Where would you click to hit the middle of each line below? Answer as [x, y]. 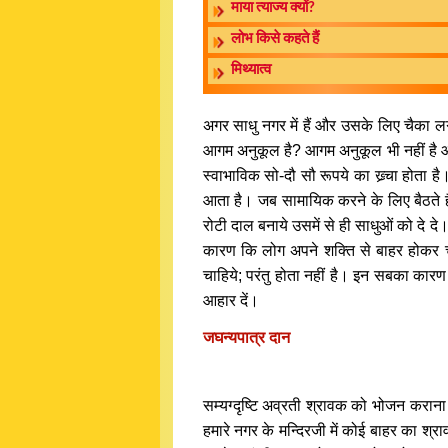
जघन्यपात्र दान [246, 337]
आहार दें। [230, 300]
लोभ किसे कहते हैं [274, 39]
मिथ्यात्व [250, 70]
